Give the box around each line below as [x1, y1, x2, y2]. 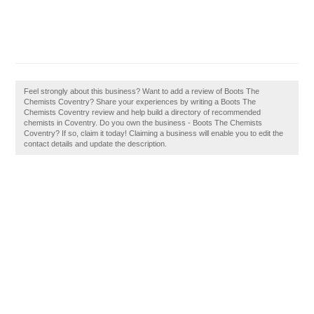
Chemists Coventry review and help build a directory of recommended [24, 108, 261, 116]
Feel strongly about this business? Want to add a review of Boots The [24, 87, 260, 95]
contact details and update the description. [24, 139, 168, 148]
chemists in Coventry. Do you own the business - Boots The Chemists [24, 118, 263, 127]
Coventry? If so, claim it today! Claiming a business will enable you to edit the [24, 129, 284, 137]
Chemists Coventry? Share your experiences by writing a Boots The [24, 97, 257, 106]
